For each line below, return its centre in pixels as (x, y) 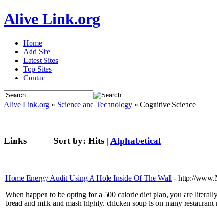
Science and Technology (95, 104)
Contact (35, 77)
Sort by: (71, 140)
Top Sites (38, 69)
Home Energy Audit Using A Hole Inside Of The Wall (89, 178)
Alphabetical (136, 140)
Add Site (37, 51)
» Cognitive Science (164, 104)
